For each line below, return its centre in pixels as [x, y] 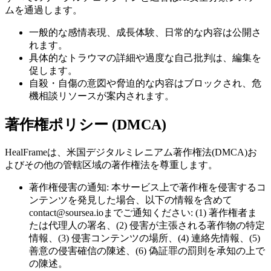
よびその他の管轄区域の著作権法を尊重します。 [111, 165]
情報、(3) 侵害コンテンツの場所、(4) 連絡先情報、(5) [145, 238]
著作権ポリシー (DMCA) [86, 125]
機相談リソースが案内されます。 [102, 96]
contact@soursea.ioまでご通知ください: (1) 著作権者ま [143, 212]
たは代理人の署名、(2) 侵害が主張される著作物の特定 [147, 225]
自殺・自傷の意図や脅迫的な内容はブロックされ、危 [145, 83]
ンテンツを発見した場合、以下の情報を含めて [131, 200]
